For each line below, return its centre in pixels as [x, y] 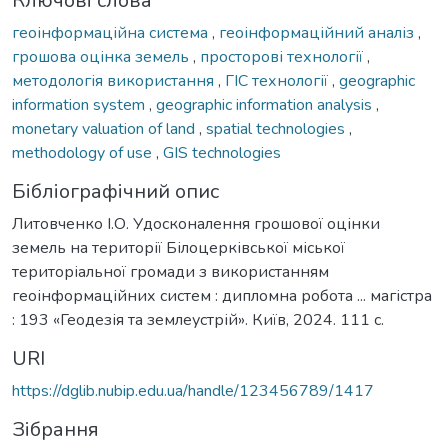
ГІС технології [278, 80]
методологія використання [115, 80]
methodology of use [84, 152]
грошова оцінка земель [102, 56]
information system [80, 104]
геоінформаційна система [112, 32]
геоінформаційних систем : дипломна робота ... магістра [222, 295]
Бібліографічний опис [115, 191]
